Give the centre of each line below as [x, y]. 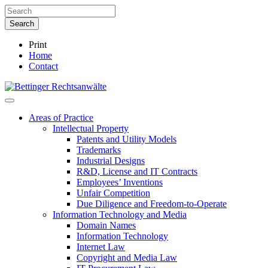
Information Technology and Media [120, 214]
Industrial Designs [111, 161]
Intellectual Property [91, 128]
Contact [43, 66]
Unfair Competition [113, 193]
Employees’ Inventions [120, 182]
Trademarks [99, 150]
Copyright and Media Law [127, 258]
